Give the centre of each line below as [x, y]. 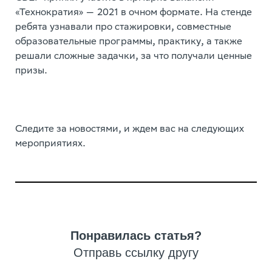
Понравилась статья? [136, 236]
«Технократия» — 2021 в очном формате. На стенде [134, 13]
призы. [31, 71]
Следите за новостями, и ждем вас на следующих [130, 130]
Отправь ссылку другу [136, 253]
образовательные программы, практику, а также [129, 42]
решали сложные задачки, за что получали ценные [134, 57]
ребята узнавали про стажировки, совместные [123, 28]
